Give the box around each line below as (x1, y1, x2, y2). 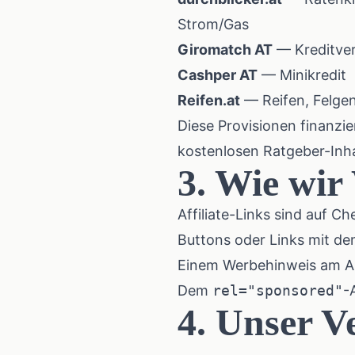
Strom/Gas (177, 16, 249, 32)
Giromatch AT (177, 41, 273, 58)
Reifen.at (177, 92, 240, 109)
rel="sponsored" (212, 282, 343, 299)
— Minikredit (258, 67, 346, 83)
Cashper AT (177, 67, 258, 83)
